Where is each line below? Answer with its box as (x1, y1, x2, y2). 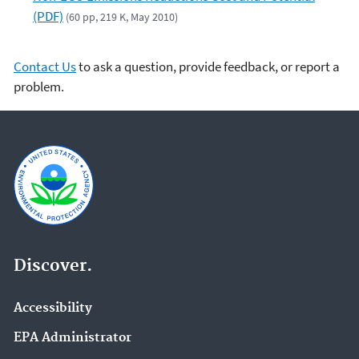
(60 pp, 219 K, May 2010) (66, 9, 179, 24)
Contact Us (14, 58, 76, 75)
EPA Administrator (14, 330, 131, 346)
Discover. (14, 255, 92, 276)
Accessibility (14, 300, 92, 316)
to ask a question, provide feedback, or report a (76, 58, 340, 75)
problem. (14, 78, 64, 95)
